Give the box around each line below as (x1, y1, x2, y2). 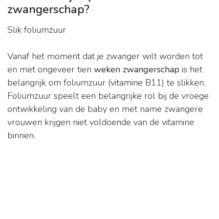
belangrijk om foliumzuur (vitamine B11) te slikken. (7, 77, 205, 89)
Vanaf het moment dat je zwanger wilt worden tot (7, 50, 203, 63)
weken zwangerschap (94, 64, 179, 76)
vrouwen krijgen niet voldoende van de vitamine (7, 116, 194, 129)
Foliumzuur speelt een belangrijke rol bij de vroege (7, 90, 209, 102)
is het (179, 64, 202, 76)
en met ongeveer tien (7, 64, 94, 76)
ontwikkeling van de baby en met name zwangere (7, 103, 203, 115)
